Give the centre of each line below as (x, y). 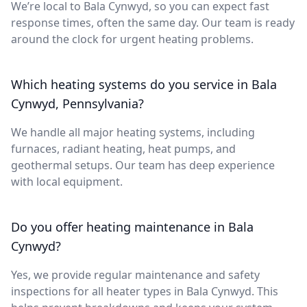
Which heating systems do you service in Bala (144, 84)
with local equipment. (67, 181)
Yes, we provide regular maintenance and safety (135, 274)
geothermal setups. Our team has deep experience (143, 165)
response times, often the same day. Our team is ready (153, 22)
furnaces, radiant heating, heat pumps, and (123, 148)
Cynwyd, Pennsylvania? (77, 103)
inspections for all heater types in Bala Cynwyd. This (145, 291)
